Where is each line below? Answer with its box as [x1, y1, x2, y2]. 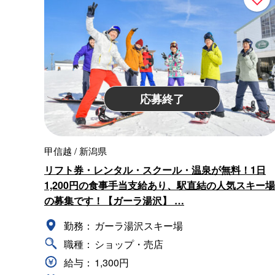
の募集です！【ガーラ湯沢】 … [44, 193, 184, 208]
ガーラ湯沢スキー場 [95, 219, 183, 233]
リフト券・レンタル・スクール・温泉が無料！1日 [44, 163, 266, 177]
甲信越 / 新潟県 [44, 144, 107, 158]
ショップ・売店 [95, 237, 163, 252]
